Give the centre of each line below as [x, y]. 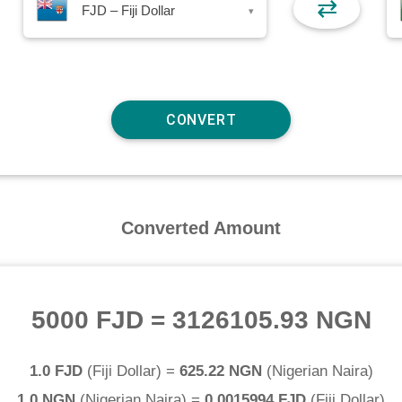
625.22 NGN [220, 371]
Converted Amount [201, 227]
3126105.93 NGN [271, 320]
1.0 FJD [56, 371]
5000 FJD [87, 320]
